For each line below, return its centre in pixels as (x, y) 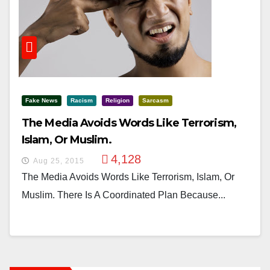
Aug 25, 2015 (59, 161)
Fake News (42, 101)
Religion (118, 101)
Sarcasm (155, 101)
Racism (82, 101)
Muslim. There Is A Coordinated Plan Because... (124, 195)
